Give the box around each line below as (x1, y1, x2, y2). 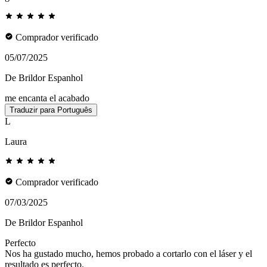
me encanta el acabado (5, 93, 89, 104)
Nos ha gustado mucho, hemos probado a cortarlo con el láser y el (5, 249, 252, 259)
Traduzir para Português (10, 105, 92, 115)
